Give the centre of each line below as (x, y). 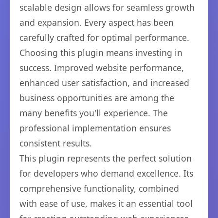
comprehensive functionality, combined (99, 188)
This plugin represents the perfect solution (106, 158)
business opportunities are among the (97, 98)
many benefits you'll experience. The (94, 113)
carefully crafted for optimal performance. (104, 37)
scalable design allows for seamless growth (107, 7)
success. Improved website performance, (102, 68)
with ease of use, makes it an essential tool (106, 203)
